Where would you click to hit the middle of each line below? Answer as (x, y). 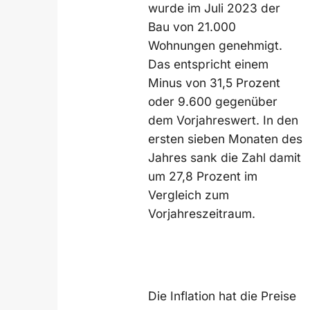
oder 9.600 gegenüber (213, 101)
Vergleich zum (189, 194)
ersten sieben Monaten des (226, 138)
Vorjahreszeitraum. (202, 213)
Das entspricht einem (209, 64)
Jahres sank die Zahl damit (225, 157)
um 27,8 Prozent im (203, 176)
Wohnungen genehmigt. (216, 45)
